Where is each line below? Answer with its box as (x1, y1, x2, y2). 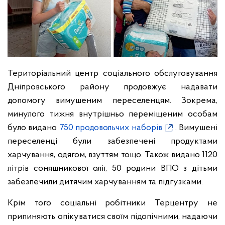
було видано (8, 123, 59, 133)
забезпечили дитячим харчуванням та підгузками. (8, 177, 203, 187)
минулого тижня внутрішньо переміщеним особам (8, 109, 217, 119)
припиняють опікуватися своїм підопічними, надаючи (8, 211, 217, 221)
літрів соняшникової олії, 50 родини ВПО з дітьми (8, 163, 217, 173)
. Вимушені (175, 123, 218, 133)
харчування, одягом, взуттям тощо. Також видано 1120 (8, 150, 217, 160)
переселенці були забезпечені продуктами (8, 136, 217, 146)
